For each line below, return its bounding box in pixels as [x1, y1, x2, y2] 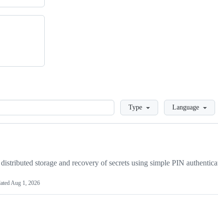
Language [172, 104, 199, 111]
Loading [114, 100, 140, 109]
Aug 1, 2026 [11, 180, 40, 187]
